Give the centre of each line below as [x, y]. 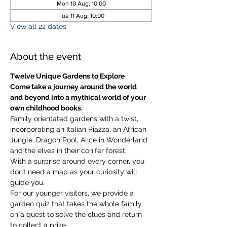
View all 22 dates [38, 26]
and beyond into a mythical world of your [79, 97]
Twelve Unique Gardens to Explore [67, 76]
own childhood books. [46, 108]
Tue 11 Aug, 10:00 [81, 15]
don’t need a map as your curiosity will [75, 172]
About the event [46, 56]
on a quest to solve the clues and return [77, 214]
